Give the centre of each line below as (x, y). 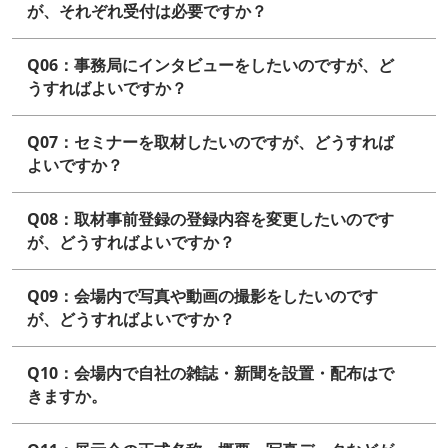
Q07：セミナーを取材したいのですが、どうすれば (210, 142)
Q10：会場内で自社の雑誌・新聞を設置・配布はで (210, 373)
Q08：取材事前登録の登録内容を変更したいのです (210, 219)
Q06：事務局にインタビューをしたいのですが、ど (210, 65)
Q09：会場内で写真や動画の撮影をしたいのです (202, 296)
